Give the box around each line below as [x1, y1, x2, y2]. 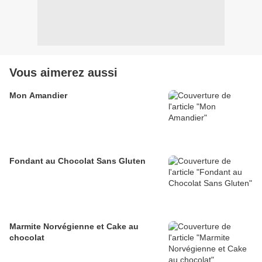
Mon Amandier [9, 91, 67, 101]
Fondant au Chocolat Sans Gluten [9, 156, 146, 166]
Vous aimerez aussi [9, 66, 118, 80]
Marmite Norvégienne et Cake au [9, 222, 139, 232]
